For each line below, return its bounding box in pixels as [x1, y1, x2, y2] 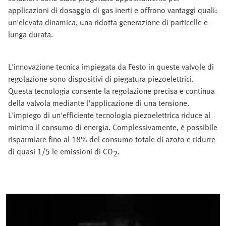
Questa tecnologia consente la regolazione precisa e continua [8, 85, 215, 97]
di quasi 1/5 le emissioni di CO [8, 145, 113, 158]
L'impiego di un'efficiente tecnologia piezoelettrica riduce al [8, 109, 210, 122]
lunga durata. [8, 28, 53, 41]
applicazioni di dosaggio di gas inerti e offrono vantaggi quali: [8, 4, 217, 17]
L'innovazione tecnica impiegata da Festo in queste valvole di [8, 61, 214, 73]
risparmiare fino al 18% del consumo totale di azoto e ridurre [8, 133, 215, 146]
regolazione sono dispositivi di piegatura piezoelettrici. [8, 73, 194, 85]
